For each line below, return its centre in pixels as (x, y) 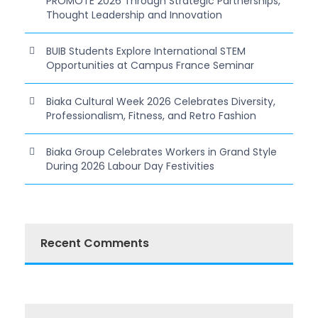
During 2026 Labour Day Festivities (130, 166)
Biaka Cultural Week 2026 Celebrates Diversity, (161, 101)
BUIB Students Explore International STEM (146, 51)
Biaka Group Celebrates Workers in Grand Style (161, 152)
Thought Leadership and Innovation (134, 15)
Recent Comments (95, 243)
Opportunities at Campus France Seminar (150, 65)
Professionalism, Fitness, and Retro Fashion (151, 115)
